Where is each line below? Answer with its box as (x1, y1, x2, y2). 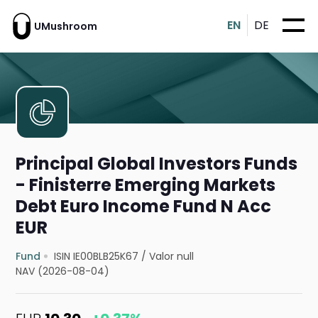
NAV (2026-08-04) (16, 264, 110, 279)
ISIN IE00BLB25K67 (54, 249, 139, 264)
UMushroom (34, 18, 97, 33)
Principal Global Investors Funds (16, 152, 298, 176)
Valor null (149, 249, 194, 264)
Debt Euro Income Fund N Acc (16, 194, 272, 219)
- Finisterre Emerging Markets (16, 173, 276, 197)
